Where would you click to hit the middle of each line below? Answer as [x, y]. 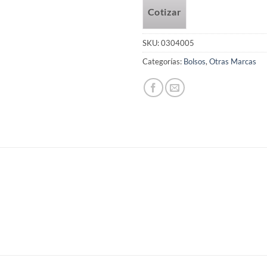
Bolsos [195, 61]
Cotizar [164, 12]
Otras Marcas [233, 61]
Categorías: [163, 61]
